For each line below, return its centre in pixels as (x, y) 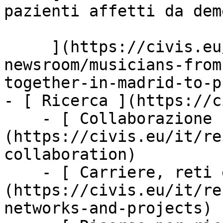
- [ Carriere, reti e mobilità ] (23, 172)
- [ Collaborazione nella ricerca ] (23, 118)
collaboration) (70, 154)
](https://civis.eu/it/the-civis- (28, 47)
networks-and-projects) (108, 208)
